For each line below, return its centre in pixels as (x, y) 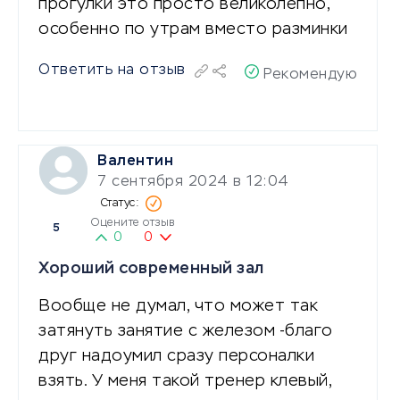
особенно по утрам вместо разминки (193, 29)
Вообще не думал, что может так (178, 306)
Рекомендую (311, 75)
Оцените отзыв (133, 223)
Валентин (135, 161)
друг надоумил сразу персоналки (176, 356)
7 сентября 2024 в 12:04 (193, 182)
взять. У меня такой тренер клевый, (185, 381)
